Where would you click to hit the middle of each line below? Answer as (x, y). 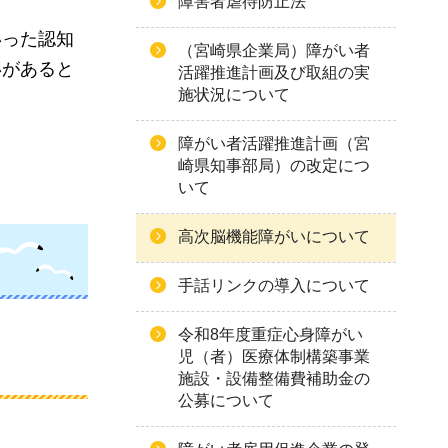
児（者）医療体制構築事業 (274, 356)
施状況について (234, 94)
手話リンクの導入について (274, 285)
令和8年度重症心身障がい (270, 334)
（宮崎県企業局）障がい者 (274, 50)
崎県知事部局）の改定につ (274, 165)
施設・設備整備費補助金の (274, 378)
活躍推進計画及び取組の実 (274, 72)
